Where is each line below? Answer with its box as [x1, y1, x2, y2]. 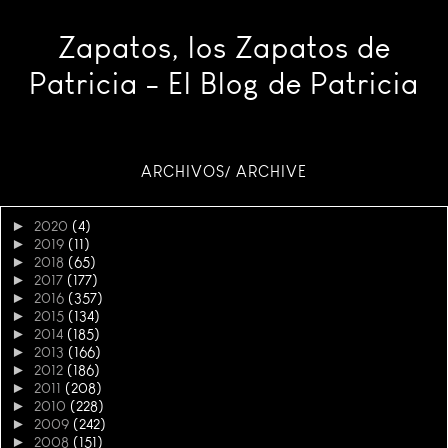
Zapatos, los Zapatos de [57, 29, 391, 66]
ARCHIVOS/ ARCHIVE [141, 161, 307, 181]
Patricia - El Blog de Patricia [29, 65, 419, 102]
